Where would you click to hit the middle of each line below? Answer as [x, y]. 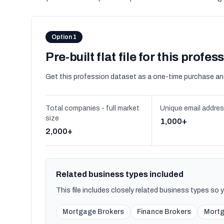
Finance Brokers [164, 212]
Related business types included [120, 174]
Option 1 [64, 37]
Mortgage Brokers [93, 212]
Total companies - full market [92, 108]
